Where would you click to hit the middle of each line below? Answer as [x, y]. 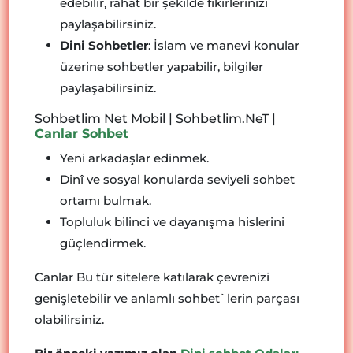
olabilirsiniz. [69, 320]
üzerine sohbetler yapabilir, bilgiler [162, 67]
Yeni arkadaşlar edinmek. [134, 158]
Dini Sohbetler [104, 45]
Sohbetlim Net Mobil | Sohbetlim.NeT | [155, 119]
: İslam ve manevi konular [224, 45]
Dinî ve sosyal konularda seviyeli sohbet [177, 179]
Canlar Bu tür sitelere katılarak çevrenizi [152, 277]
